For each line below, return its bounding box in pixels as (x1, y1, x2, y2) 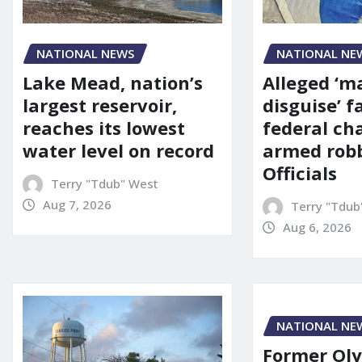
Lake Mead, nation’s (23, 70, 203, 95)
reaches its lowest (23, 116, 185, 141)
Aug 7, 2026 (42, 196, 112, 213)
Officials (263, 161, 338, 186)
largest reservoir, (23, 93, 177, 118)
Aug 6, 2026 (282, 219, 351, 236)
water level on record (23, 138, 214, 163)
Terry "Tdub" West (50, 175, 158, 192)
